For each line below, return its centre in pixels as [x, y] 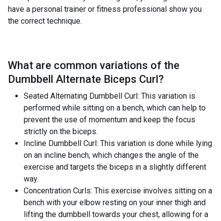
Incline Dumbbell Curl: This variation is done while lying [118, 143]
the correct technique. [45, 21]
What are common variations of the [94, 65]
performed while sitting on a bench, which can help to [115, 108]
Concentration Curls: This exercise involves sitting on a [118, 191]
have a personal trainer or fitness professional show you [105, 9]
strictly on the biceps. [61, 131]
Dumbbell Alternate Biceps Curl [83, 79]
